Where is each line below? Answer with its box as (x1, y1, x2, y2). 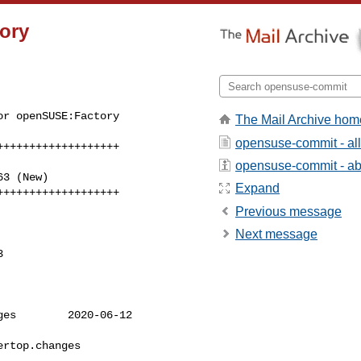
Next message (235, 227, 317, 242)
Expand (235, 181, 280, 196)
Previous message (235, 204, 342, 218)
